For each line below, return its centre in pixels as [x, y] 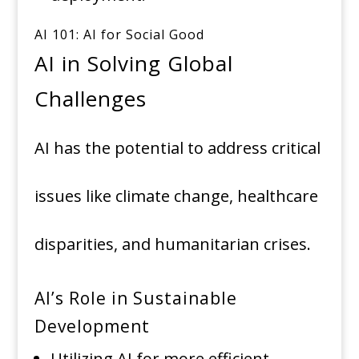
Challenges [90, 99]
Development [92, 327]
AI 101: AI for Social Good [119, 35]
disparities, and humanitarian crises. [172, 244]
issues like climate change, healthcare [176, 196]
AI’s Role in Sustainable [135, 298]
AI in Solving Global [133, 64]
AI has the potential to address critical [177, 148]
